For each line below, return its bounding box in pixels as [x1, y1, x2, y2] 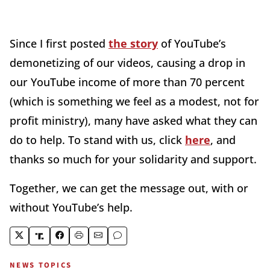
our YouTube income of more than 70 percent [10, 75, 245, 90]
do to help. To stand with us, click [10, 133, 185, 148]
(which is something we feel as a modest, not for [10, 94, 259, 109]
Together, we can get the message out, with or [10, 181, 248, 196]
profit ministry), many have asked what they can [10, 113, 257, 128]
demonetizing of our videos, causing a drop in [10, 55, 245, 71]
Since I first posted [10, 36, 108, 51]
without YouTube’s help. [10, 200, 133, 215]
